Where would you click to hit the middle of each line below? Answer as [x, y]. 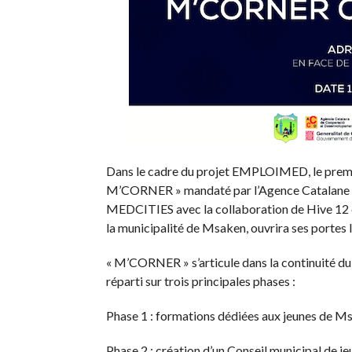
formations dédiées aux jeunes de [244, 315]
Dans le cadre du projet [169, 171]
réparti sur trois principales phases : [200, 281]
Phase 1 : [129, 315]
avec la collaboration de [240, 209]
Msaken [224, 227]
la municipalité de [154, 227]
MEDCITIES [139, 209]
